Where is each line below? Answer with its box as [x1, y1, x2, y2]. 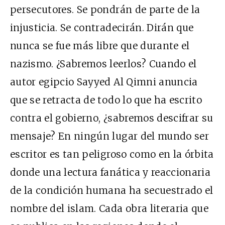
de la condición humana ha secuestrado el [10, 184, 213, 196]
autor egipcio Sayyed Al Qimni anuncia [10, 75, 198, 88]
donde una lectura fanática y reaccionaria [10, 166, 211, 178]
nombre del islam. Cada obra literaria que [10, 202, 209, 214]
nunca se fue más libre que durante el [10, 39, 190, 52]
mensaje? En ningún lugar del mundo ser [10, 130, 209, 142]
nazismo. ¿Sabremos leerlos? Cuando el [10, 57, 197, 70]
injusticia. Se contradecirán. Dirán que [10, 21, 194, 34]
